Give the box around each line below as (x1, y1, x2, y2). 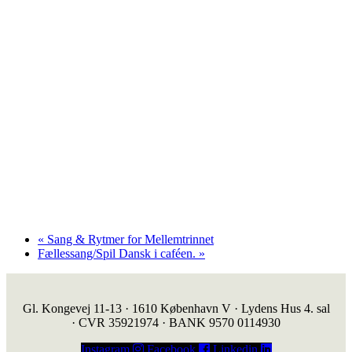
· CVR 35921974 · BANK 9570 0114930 (71, 315, 280, 329)
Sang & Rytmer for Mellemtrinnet (44, 232, 214, 246)
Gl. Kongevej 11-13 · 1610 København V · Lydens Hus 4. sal (22, 301, 330, 315)
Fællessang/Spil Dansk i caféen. (38, 246, 199, 260)
